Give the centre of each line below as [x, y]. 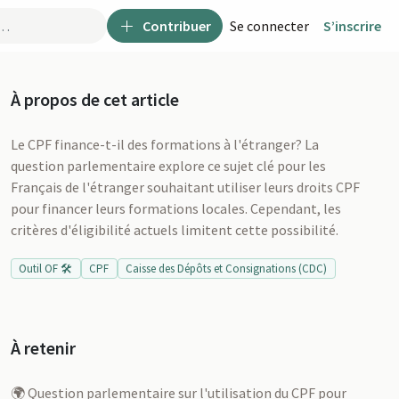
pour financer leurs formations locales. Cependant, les [176, 208]
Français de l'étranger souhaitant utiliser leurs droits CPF [185, 187]
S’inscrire [352, 25]
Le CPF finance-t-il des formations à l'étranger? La [165, 144]
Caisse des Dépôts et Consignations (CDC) [227, 269]
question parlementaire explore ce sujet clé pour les [168, 166]
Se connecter [269, 25]
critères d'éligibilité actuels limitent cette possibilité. [175, 230]
